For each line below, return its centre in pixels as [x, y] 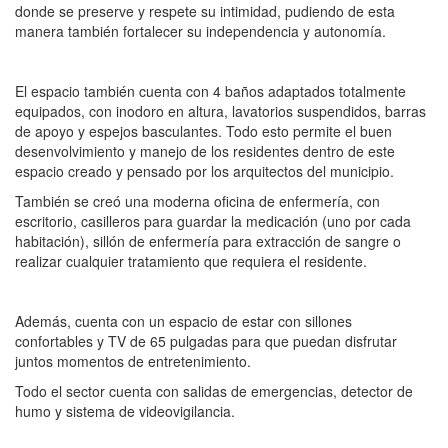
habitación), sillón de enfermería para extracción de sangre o [208, 240]
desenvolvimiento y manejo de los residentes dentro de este [205, 150]
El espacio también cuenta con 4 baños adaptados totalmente [210, 90]
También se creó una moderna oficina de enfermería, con [197, 200]
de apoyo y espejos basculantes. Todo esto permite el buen [203, 130]
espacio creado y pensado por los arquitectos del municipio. [204, 170]
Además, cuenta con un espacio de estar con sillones [183, 320]
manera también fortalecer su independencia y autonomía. [200, 30]
